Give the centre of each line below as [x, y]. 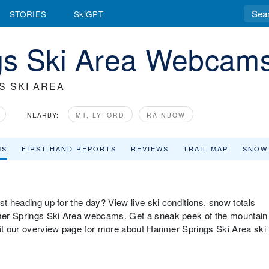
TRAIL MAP [206, 148]
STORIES [28, 14]
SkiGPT [89, 14]
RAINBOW [166, 115]
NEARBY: [43, 115]
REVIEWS [150, 148]
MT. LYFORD [100, 115]
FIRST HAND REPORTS [69, 148]
